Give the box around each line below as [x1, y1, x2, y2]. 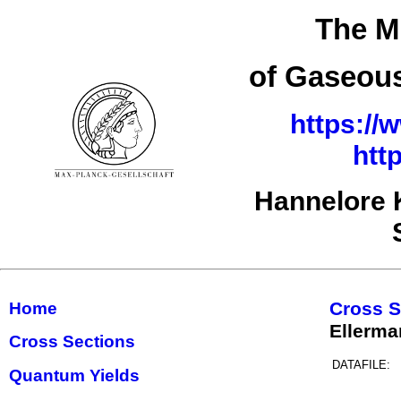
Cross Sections [9, 332, 135, 352]
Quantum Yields [9, 365, 140, 385]
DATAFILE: [332, 357, 390, 371]
